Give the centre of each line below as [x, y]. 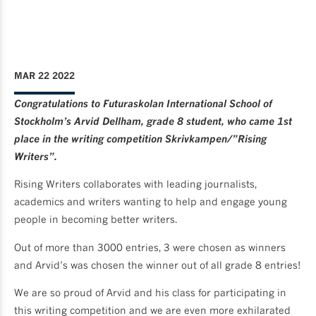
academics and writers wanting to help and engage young [151, 202]
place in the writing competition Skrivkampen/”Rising [140, 138]
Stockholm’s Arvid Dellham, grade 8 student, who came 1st [153, 121]
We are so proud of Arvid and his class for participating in [150, 292]
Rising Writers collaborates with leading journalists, [135, 184]
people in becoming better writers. [96, 219]
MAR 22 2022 [44, 75]
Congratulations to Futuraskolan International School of [143, 103]
